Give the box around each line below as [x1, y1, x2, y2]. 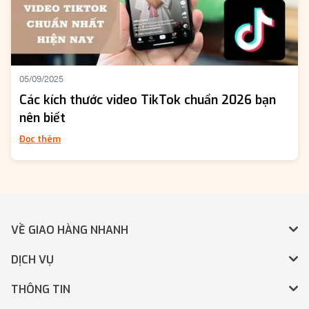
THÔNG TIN [11, 282, 70, 297]
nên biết [19, 110, 66, 127]
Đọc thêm [19, 133, 61, 146]
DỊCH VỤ [11, 252, 54, 268]
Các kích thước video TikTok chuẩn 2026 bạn [19, 92, 276, 109]
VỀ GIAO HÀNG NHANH [11, 223, 128, 238]
